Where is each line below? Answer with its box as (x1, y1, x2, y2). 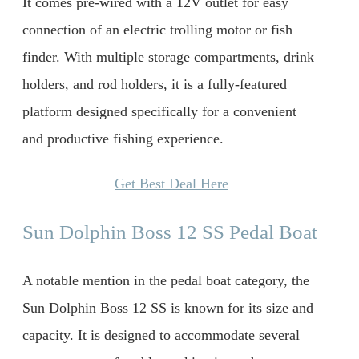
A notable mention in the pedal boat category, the (22, 272, 309, 288)
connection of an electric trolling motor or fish (22, 22, 292, 38)
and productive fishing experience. (22, 131, 224, 147)
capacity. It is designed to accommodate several (22, 326, 300, 343)
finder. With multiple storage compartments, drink (22, 49, 314, 66)
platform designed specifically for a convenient (22, 103, 296, 120)
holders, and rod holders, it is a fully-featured (22, 76, 287, 93)
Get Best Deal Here (115, 175, 228, 192)
